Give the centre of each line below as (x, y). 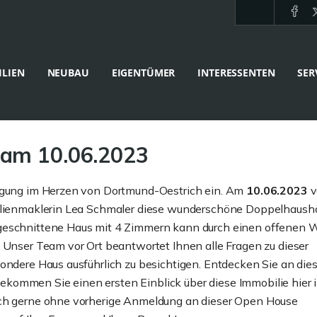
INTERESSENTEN (236, 73)
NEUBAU (68, 73)
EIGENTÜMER (143, 73)
